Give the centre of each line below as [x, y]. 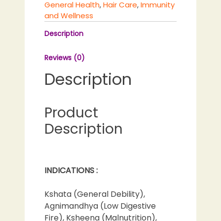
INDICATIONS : [71, 171]
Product [71, 113]
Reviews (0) [65, 58]
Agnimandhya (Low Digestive [100, 206]
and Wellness [69, 16]
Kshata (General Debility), [95, 194]
